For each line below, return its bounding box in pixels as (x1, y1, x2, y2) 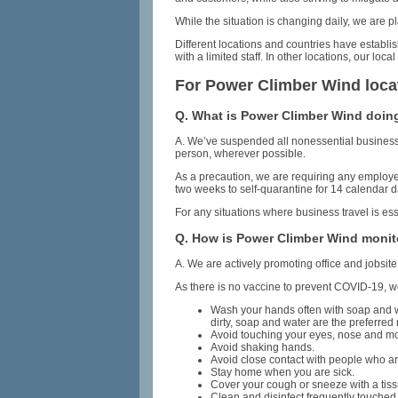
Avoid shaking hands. (211, 341, 314, 354)
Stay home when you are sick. (211, 366, 354, 379)
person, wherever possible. (175, 147, 306, 160)
